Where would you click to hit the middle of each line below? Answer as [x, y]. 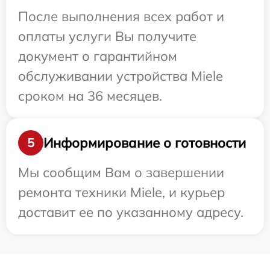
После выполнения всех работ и [121, 16]
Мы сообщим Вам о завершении [121, 172]
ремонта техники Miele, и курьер [121, 192]
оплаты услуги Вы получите [107, 36]
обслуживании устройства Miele [121, 76]
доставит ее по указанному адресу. [131, 212]
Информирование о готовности [145, 143]
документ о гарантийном [98, 56]
